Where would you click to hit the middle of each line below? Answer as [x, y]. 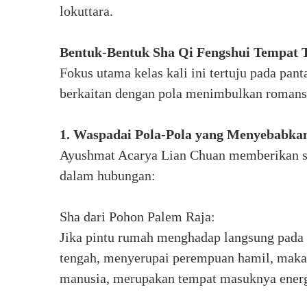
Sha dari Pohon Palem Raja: [137, 217]
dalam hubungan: [108, 175]
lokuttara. [86, 11]
